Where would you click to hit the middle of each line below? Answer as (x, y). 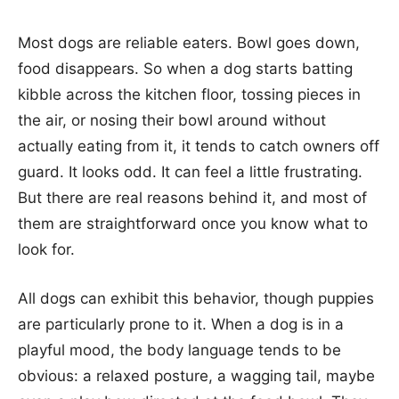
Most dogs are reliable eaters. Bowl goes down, (189, 42)
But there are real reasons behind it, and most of (192, 197)
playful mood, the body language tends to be (179, 350)
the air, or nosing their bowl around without (172, 120)
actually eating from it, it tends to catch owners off (199, 146)
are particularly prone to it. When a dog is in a (181, 324)
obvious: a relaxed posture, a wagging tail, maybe (196, 375)
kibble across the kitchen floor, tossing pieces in (189, 94)
